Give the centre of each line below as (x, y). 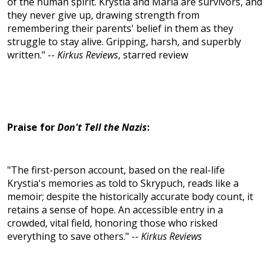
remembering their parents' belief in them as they (120, 29)
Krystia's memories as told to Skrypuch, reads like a (123, 184)
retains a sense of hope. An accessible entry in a (115, 210)
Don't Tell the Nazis (102, 127)
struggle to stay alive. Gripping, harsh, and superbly (124, 42)
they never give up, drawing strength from (103, 15)
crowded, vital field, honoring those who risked (112, 223)
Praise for (32, 127)
